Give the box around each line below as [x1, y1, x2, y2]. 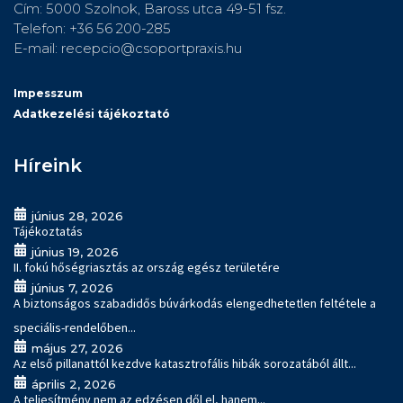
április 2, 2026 [31, 376, 116, 391]
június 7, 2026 [31, 280, 113, 295]
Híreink [13, 154, 82, 176]
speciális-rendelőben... [13, 318, 136, 336]
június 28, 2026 [31, 208, 123, 223]
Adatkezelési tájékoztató [13, 106, 170, 121]
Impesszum [13, 85, 83, 100]
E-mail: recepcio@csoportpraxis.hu [13, 40, 242, 58]
